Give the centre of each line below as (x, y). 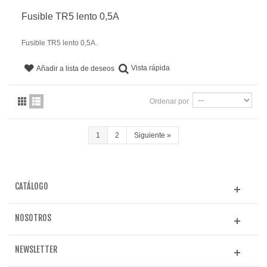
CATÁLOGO (32, 186)
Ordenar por (169, 101)
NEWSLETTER (36, 249)
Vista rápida (151, 68)
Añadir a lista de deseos (76, 68)
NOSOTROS (33, 218)
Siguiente (149, 135)
